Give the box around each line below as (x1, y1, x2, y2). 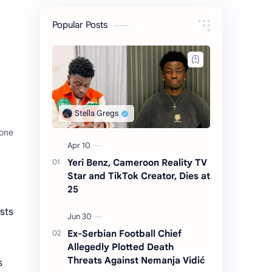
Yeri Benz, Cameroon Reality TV (67, 157, 207, 169)
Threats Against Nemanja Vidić (67, 254, 205, 267)
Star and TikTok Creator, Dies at (67, 170, 210, 182)
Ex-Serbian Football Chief (67, 228, 182, 240)
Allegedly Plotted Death (67, 241, 174, 253)
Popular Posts (52, 19, 107, 30)
